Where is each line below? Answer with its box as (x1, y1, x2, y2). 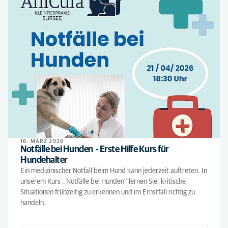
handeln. (20, 199, 46, 207)
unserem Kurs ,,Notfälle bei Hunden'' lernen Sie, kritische (20, 178, 186, 185)
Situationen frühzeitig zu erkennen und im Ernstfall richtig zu (20, 189, 195, 196)
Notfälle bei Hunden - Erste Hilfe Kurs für (20, 145, 169, 154)
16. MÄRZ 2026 (20, 138, 64, 144)
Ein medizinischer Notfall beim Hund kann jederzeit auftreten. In (20, 167, 207, 175)
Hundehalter (20, 156, 68, 165)
